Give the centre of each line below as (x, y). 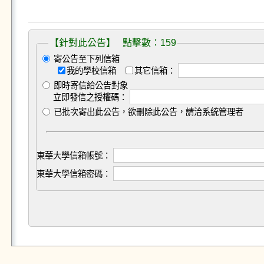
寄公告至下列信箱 (85, 59)
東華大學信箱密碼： (73, 174)
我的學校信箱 (92, 71)
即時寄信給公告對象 (89, 85)
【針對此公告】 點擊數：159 (113, 43)
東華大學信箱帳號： (73, 156)
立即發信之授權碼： (90, 97)
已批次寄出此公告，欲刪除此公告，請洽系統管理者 (147, 112)
